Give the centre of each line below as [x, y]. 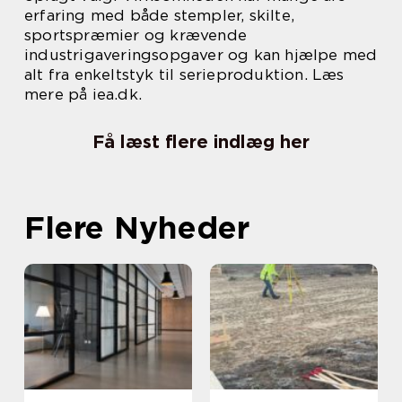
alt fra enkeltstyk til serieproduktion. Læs [184, 74]
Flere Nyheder [137, 227]
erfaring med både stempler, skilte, [160, 15]
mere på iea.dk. [83, 94]
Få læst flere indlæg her [201, 142]
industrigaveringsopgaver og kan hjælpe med [201, 55]
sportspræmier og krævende [135, 35]
